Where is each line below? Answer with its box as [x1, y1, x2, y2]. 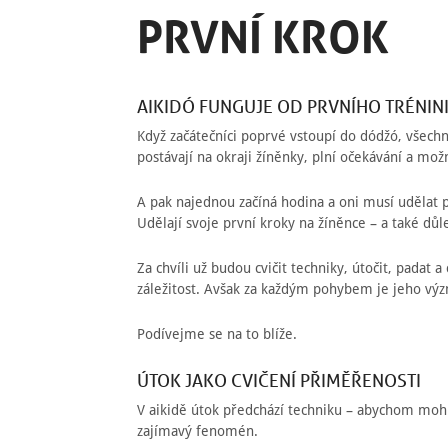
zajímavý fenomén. [137, 422, 258, 439]
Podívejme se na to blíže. [137, 325, 297, 342]
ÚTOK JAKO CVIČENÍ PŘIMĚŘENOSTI [137, 368, 421, 391]
